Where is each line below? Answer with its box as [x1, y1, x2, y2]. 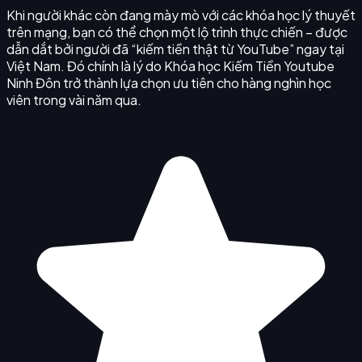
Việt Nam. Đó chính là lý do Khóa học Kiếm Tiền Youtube [6, 57, 335, 74]
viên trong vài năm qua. [6, 90, 141, 108]
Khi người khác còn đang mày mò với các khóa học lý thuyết [6, 6, 356, 23]
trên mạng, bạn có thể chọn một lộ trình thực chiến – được [6, 23, 347, 40]
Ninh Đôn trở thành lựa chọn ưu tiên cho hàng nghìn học [6, 74, 331, 91]
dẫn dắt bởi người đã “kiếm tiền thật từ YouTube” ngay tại [6, 40, 344, 57]
